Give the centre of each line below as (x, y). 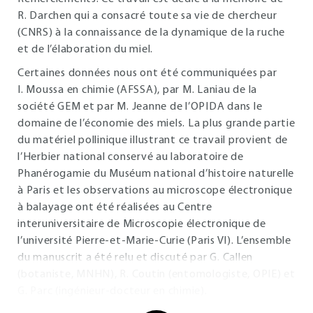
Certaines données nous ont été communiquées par (147, 73)
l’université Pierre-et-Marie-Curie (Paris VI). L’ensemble (154, 241)
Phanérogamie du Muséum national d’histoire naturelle (156, 174)
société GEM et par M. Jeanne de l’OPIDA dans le (140, 107)
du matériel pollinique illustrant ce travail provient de (153, 140)
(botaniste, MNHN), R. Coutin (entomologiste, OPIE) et (156, 275)
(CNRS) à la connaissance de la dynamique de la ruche (151, 33)
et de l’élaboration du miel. (85, 50)
